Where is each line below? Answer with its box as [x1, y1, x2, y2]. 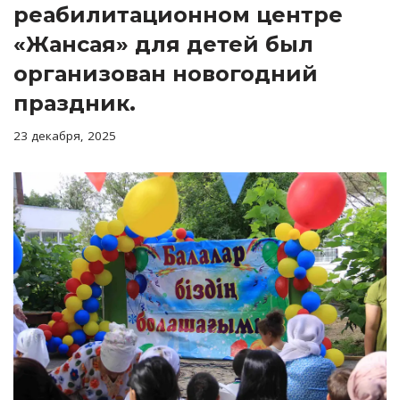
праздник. [13, 90, 136, 117]
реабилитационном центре [13, 2, 343, 29]
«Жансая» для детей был [13, 31, 313, 58]
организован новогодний [13, 61, 318, 87]
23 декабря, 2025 [13, 128, 116, 145]
